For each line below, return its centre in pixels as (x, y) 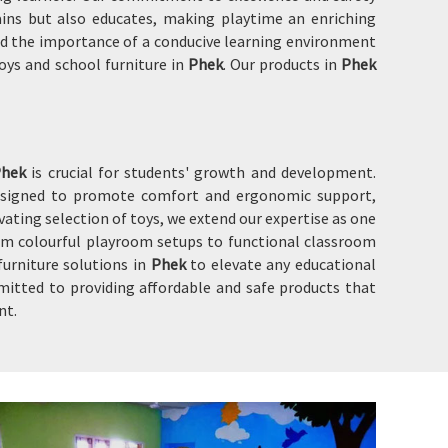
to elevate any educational (283, 264)
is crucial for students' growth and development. (203, 172)
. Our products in (281, 64)
